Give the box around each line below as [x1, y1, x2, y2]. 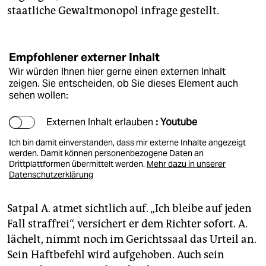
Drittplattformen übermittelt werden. [9, 159, 147, 170]
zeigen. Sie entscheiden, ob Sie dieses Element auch [9, 78, 238, 90]
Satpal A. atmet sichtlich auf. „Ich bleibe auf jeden [7, 202, 252, 216]
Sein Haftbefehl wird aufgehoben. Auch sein [7, 248, 224, 262]
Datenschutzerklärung [9, 169, 93, 180]
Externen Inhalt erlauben [46, 116, 156, 128]
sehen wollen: [9, 90, 68, 102]
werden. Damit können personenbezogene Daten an [9, 148, 204, 159]
